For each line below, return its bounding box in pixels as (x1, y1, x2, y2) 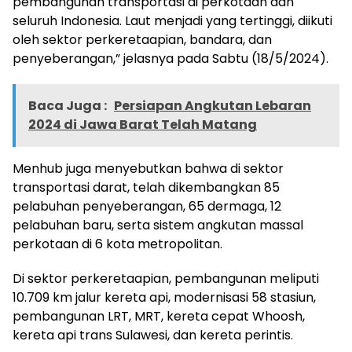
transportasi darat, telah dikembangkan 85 (13, 178, 280, 197)
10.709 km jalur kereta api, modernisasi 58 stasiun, (13, 288, 316, 307)
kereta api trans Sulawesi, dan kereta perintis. (13, 326, 293, 345)
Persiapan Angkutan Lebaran (114, 97, 311, 115)
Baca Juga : (28, 97, 109, 115)
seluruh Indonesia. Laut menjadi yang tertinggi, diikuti (13, 12, 332, 31)
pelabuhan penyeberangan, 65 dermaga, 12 (13, 197, 281, 216)
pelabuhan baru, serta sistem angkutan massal (13, 216, 303, 235)
